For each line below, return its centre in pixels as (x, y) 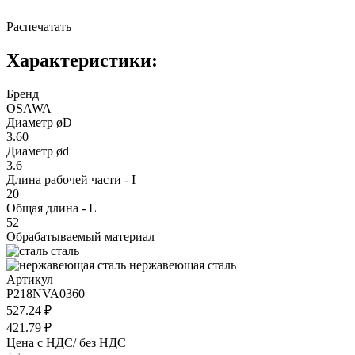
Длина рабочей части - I (71, 179)
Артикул (30, 279)
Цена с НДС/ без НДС (66, 342)
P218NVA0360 (46, 293)
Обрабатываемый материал (80, 236)
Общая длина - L (52, 208)
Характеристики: (82, 60)
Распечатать (39, 26)
